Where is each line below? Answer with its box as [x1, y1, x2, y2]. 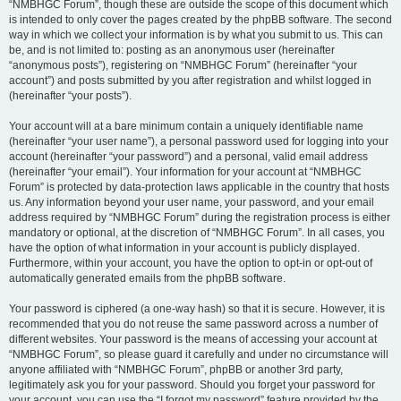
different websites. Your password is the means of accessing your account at [9, 333, 377, 346]
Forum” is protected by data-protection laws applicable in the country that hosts [9, 181, 389, 193]
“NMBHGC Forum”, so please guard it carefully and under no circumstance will [9, 348, 388, 361]
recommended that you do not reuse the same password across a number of [9, 318, 378, 330]
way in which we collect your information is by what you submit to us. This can [9, 29, 383, 41]
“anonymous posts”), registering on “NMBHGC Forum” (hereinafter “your [9, 59, 357, 72]
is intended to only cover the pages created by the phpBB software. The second [9, 13, 392, 26]
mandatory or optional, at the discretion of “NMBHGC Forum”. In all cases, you [9, 226, 385, 239]
